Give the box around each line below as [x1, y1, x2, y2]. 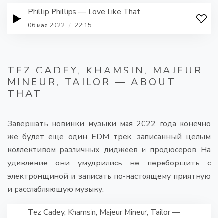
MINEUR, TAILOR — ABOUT [7, 75, 176, 89]
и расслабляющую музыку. [7, 184, 104, 195]
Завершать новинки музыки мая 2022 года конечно [7, 118, 211, 129]
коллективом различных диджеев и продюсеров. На [7, 145, 211, 156]
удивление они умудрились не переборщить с [7, 158, 211, 169]
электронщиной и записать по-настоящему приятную [7, 171, 211, 182]
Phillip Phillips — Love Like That [28, 6, 140, 18]
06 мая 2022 [28, 21, 65, 30]
